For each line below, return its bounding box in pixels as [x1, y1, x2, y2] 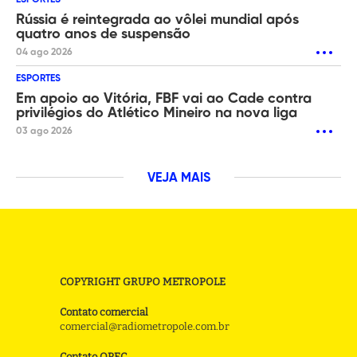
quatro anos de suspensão [16, 27, 190, 42]
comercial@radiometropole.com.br [60, 320, 230, 333]
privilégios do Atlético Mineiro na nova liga [16, 106, 297, 121]
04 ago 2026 [16, 48, 73, 58]
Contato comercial [60, 306, 149, 319]
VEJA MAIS [147, 172, 210, 186]
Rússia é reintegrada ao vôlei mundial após [16, 13, 299, 28]
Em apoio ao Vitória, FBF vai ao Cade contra [16, 92, 312, 107]
